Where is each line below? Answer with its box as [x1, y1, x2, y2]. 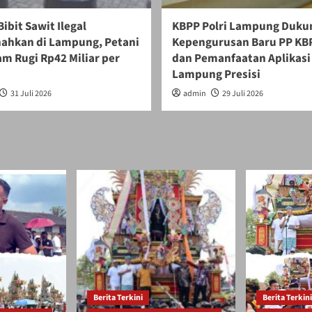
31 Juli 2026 [10, 87, 52, 100]
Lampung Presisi [171, 65, 260, 83]
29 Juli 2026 [221, 87, 263, 100]
